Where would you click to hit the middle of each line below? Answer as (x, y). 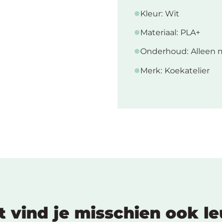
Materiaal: (159, 32)
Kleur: (151, 13)
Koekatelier (187, 70)
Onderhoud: (164, 52)
